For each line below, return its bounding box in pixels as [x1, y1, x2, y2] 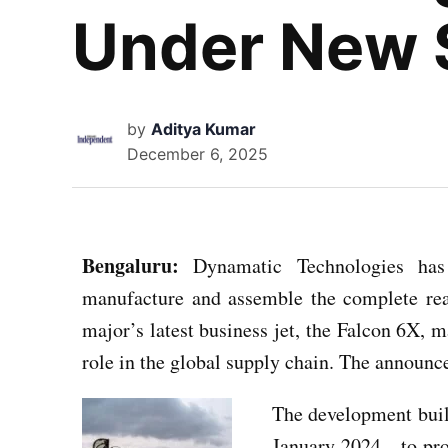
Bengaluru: [82, 251, 179, 281]
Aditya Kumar [151, 119, 256, 140]
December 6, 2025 [127, 144, 268, 165]
